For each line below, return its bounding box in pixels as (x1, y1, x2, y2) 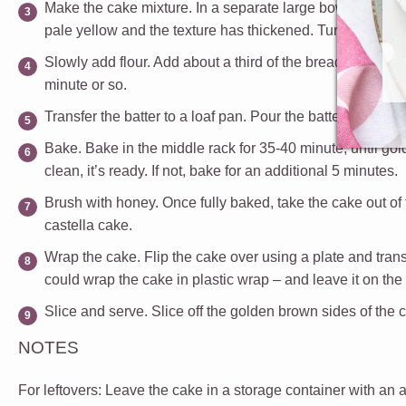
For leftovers (18, 382, 98, 398)
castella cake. (44, 217, 132, 233)
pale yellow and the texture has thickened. (44, 22, 317, 38)
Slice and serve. (44, 303, 148, 319)
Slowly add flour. (44, 53, 150, 70)
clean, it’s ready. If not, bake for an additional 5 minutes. (44, 162, 398, 179)
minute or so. (44, 76, 127, 92)
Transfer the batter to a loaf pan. (44, 108, 246, 124)
